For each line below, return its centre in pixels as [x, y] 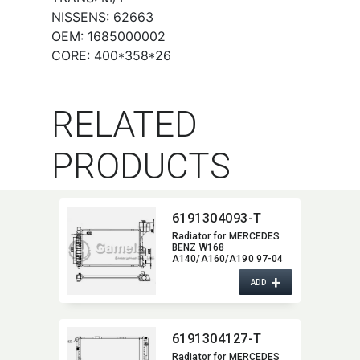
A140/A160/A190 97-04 [228, 259]
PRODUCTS [141, 166]
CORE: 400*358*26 [111, 55]
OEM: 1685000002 [108, 36]
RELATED [125, 125]
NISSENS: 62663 [102, 17]
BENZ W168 [198, 247]
